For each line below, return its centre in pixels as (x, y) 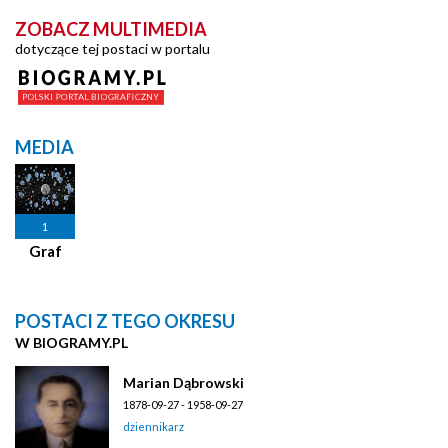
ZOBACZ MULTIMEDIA (111, 28)
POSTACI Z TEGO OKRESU (125, 320)
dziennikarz (153, 426)
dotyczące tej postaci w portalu (112, 48)
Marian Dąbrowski (183, 382)
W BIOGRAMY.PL (71, 342)
